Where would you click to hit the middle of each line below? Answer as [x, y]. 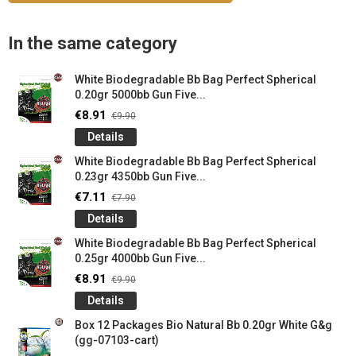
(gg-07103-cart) [117, 340]
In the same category [93, 43]
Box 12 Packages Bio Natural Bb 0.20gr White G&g [203, 325]
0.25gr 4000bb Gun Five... [140, 258]
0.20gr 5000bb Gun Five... [140, 95]
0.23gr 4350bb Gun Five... [140, 176]
